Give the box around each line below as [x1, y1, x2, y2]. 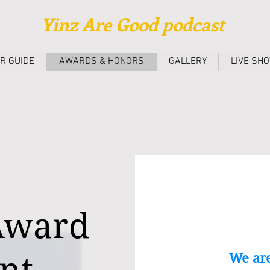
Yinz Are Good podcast [41, 12, 228, 36]
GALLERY [168, 55, 207, 67]
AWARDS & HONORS [59, 55, 144, 67]
